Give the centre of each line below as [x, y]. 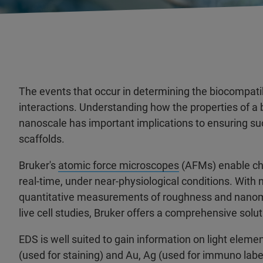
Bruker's [38, 165]
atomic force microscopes [119, 165]
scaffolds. [42, 139]
